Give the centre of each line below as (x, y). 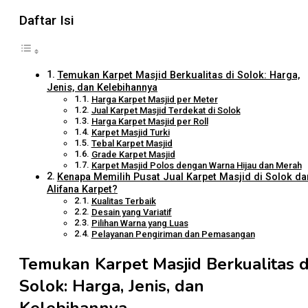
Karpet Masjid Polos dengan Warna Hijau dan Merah (196, 165)
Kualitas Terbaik (123, 201)
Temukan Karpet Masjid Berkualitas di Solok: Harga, (178, 75)
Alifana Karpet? (82, 189)
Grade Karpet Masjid (133, 154)
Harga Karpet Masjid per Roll (150, 121)
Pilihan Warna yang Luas (140, 223)
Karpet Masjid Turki (130, 132)
